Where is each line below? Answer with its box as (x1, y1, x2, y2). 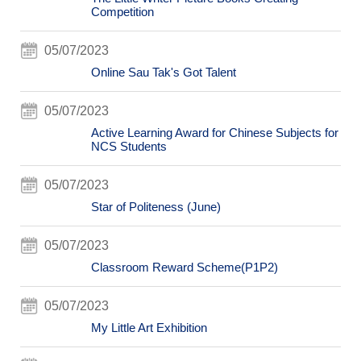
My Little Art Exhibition (90, 321, 207, 334)
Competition (90, 5, 154, 19)
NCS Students (90, 139, 167, 153)
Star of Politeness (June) (90, 200, 221, 214)
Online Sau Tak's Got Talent (90, 65, 236, 79)
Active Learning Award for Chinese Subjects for (90, 126, 338, 139)
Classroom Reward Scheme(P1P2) (90, 260, 278, 274)
